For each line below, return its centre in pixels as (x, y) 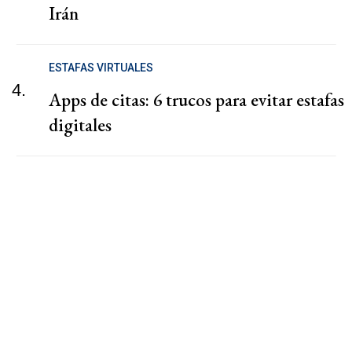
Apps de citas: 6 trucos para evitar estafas (196, 100)
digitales (80, 125)
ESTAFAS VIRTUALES (101, 68)
